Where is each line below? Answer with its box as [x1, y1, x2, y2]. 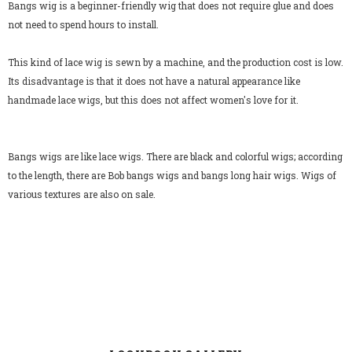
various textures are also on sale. [8, 188, 156, 201]
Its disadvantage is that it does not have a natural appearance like [8, 75, 300, 88]
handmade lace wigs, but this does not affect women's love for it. [8, 93, 299, 107]
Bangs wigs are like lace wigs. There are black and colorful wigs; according [8, 150, 343, 163]
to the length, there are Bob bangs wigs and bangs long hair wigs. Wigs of [8, 169, 336, 182]
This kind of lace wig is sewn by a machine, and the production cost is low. [8, 56, 343, 69]
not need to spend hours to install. [8, 18, 159, 31]
